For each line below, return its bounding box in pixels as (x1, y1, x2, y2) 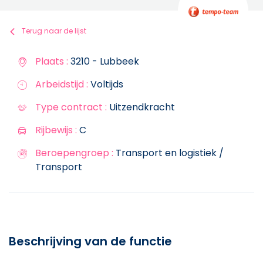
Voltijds (88, 77, 123, 91)
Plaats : (35, 54, 68, 68)
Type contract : (35, 100, 107, 114)
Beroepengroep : (35, 146, 113, 160)
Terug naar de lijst (22, 26, 86, 36)
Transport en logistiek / (113, 146, 224, 160)
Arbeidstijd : (35, 77, 88, 91)
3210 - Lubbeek (68, 54, 139, 68)
